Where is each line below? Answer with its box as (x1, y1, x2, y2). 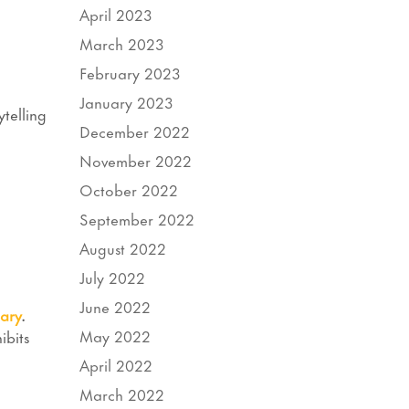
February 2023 (79, 59, 182, 84)
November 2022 (79, 147, 193, 172)
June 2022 (79, 293, 152, 318)
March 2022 (79, 381, 165, 405)
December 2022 (79, 118, 191, 142)
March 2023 (79, 30, 165, 55)
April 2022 (79, 351, 153, 376)
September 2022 (79, 205, 195, 230)
